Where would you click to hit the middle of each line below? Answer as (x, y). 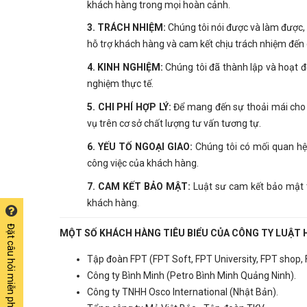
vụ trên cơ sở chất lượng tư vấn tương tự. (174, 123)
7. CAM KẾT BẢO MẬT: (139, 186)
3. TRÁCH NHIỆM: (127, 28)
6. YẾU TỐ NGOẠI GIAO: (140, 146)
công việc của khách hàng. (143, 163)
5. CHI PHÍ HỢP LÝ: (131, 107)
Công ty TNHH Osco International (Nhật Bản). (183, 292)
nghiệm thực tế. (121, 84)
